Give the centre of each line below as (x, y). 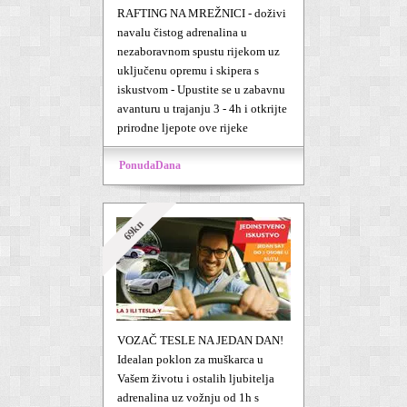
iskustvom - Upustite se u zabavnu (201, 89)
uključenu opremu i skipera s (188, 70)
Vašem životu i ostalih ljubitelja (196, 378)
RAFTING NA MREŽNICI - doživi (202, 13)
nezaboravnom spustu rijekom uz (199, 51)
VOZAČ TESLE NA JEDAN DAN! (200, 340)
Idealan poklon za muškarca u (190, 359)
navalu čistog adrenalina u (182, 32)
